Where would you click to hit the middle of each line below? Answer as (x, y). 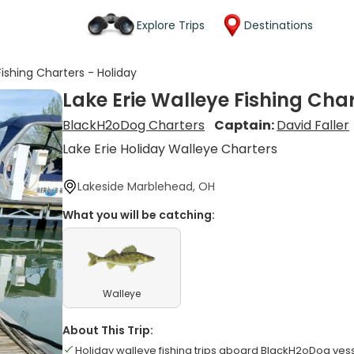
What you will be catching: (139, 215)
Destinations (279, 25)
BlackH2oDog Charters (134, 125)
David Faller (313, 125)
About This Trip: (108, 330)
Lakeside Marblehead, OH (147, 186)
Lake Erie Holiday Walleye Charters (170, 149)
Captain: (246, 125)
